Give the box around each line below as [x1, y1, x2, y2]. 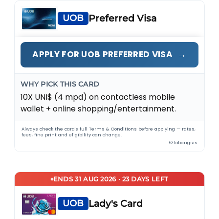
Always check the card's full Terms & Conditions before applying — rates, [22, 126, 196, 132]
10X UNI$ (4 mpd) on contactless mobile [21, 91, 175, 103]
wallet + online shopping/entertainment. [21, 103, 176, 115]
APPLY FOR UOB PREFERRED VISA [32, 48, 175, 61]
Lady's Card [88, 198, 143, 210]
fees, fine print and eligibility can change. [22, 131, 122, 138]
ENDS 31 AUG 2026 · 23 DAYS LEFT [53, 175, 169, 183]
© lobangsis [169, 139, 197, 146]
